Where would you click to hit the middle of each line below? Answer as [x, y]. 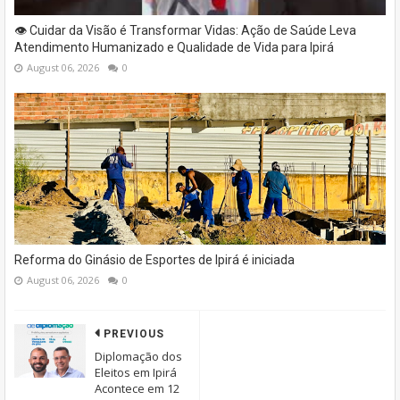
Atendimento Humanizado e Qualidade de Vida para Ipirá [174, 48]
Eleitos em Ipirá [136, 373]
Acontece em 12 [137, 389]
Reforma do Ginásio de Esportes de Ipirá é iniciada [154, 260]
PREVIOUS [134, 334]
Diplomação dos [138, 357]
